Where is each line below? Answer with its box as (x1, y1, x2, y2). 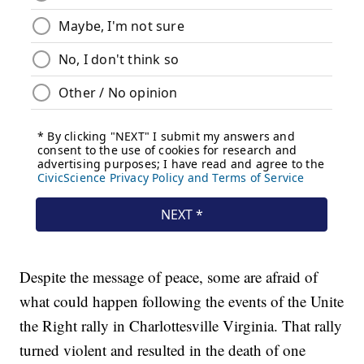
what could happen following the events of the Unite (19, 291, 344, 312)
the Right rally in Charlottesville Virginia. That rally (19, 315, 343, 336)
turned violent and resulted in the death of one (19, 340, 306, 361)
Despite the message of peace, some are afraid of (19, 266, 318, 288)
